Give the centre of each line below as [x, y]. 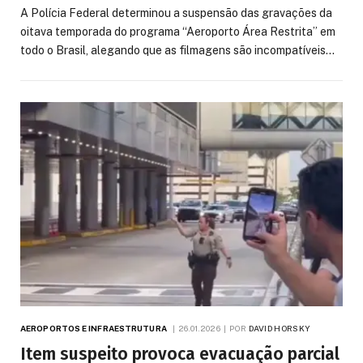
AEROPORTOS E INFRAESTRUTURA [94, 329]
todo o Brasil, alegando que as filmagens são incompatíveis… [177, 50]
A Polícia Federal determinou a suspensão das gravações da [176, 13]
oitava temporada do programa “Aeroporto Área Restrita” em [178, 31]
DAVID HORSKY [280, 329]
